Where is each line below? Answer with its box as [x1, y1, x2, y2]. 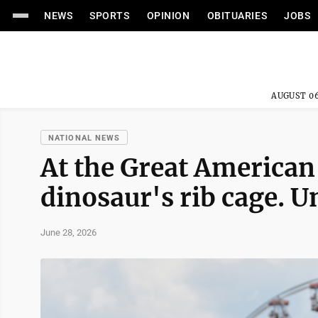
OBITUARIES [207, 10, 268, 21]
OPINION [146, 10, 190, 21]
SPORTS [89, 10, 130, 21]
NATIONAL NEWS [48, 133, 121, 143]
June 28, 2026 [40, 226, 97, 238]
